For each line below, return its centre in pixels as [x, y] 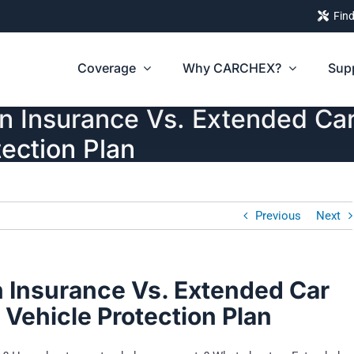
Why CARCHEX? [232, 68]
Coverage [107, 68]
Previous [279, 215]
